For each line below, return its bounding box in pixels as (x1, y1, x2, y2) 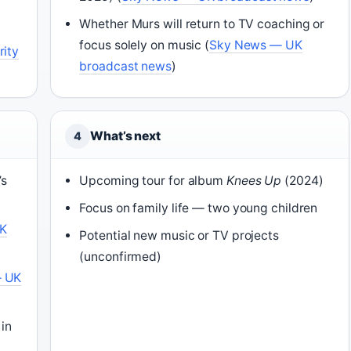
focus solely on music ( (79, 38, 210, 53)
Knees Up (226, 173, 282, 189)
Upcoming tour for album (79, 173, 226, 189)
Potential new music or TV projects (79, 228, 279, 244)
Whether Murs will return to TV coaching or (79, 16, 325, 32)
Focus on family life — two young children (79, 201, 318, 216)
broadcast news (79, 59, 172, 74)
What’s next (90, 128, 161, 144)
